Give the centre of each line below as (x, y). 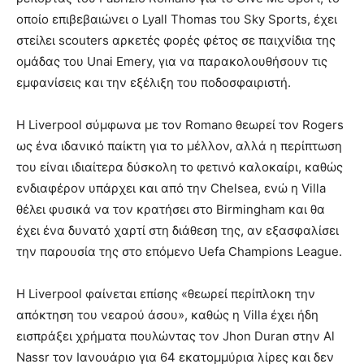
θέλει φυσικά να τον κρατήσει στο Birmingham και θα (171, 210)
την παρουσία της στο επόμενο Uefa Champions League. (179, 252)
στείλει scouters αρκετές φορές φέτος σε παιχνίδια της (176, 41)
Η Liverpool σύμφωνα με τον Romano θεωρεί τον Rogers (180, 125)
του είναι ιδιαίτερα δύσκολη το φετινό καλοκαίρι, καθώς (180, 167)
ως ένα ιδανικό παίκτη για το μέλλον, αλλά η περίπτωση (179, 146)
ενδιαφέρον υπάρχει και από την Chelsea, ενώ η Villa (171, 188)
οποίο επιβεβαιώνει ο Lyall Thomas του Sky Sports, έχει (177, 19)
